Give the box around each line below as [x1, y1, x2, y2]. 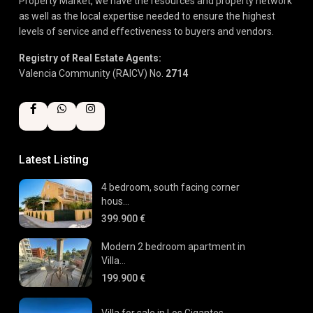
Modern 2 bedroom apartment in [101, 241, 245, 252]
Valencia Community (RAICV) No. [19, 68, 166, 79]
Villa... [101, 255, 126, 266]
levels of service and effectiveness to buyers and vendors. [19, 26, 274, 37]
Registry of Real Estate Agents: [19, 52, 161, 64]
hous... [101, 196, 129, 207]
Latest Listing [19, 153, 89, 166]
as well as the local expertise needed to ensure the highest [19, 10, 275, 22]
